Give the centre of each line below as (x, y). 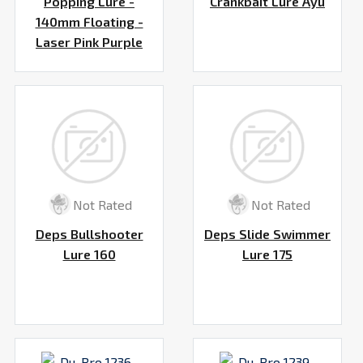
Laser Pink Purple (89, 41)
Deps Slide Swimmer (267, 234)
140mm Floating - (89, 21)
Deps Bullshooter (89, 234)
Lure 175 (267, 254)
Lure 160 (89, 254)
